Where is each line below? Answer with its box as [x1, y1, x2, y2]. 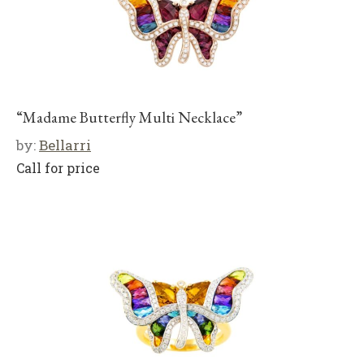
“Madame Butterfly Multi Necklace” [16, 107, 242, 128]
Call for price [16, 159, 100, 176]
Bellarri [39, 136, 91, 154]
